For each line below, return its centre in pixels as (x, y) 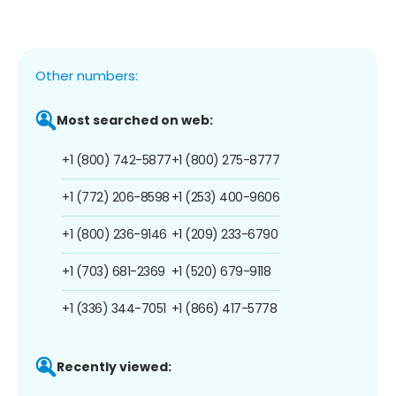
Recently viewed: (114, 366)
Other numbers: (87, 75)
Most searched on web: (135, 120)
